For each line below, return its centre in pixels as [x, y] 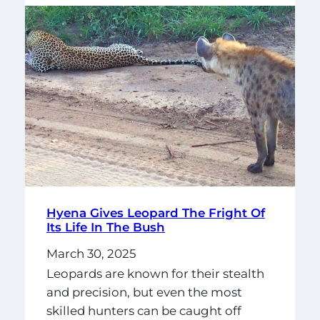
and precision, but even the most [144, 292]
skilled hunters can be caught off [144, 310]
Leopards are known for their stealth [155, 273]
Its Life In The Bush [105, 227]
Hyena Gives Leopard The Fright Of [155, 213]
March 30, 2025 [91, 254]
